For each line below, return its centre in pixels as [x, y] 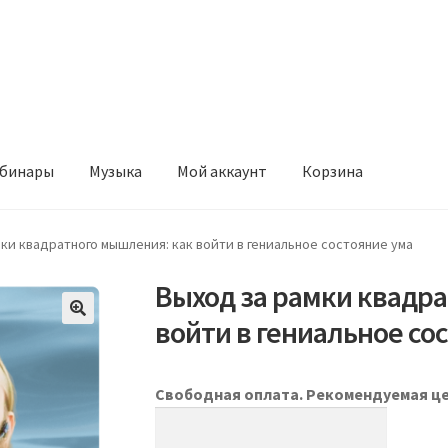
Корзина [333, 170]
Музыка [116, 170]
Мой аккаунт [222, 170]
